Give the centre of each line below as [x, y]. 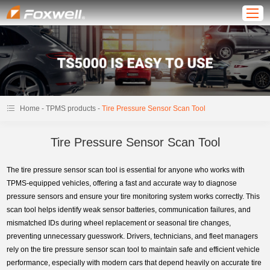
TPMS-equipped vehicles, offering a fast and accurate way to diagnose [122, 184]
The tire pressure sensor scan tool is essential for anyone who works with [126, 170]
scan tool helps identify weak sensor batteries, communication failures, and [129, 210]
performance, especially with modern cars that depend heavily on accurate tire [134, 263]
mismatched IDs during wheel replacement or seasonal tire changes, [119, 223]
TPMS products [71, 109]
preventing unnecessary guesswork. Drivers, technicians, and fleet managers [133, 237]
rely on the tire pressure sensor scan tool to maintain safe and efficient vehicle [133, 250]
